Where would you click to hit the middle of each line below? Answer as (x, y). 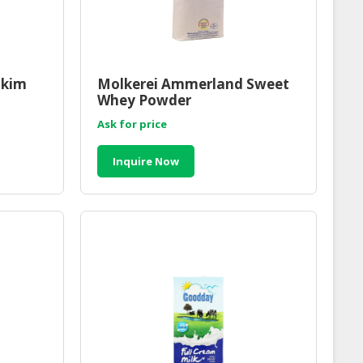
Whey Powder (144, 100)
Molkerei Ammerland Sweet (193, 84)
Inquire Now (145, 162)
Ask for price (132, 124)
